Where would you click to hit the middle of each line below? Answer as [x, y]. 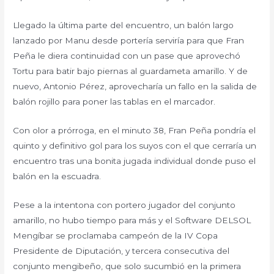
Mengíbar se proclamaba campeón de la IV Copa [116, 235]
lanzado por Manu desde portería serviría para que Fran [129, 40]
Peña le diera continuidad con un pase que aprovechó [127, 55]
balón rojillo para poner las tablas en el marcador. [114, 101]
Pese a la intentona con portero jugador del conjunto [124, 205]
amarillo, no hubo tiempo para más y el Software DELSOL [132, 220]
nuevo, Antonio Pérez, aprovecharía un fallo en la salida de [135, 86]
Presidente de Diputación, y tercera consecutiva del [121, 250]
